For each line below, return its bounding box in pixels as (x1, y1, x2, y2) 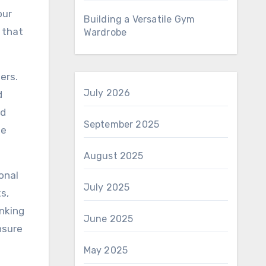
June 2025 (83, 213, 134, 224)
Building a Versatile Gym (83, 14, 195, 25)
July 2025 (83, 182, 130, 193)
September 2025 (83, 119, 160, 130)
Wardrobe (83, 27, 127, 38)
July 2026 (83, 87, 131, 99)
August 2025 (83, 150, 144, 161)
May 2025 (83, 245, 128, 256)
